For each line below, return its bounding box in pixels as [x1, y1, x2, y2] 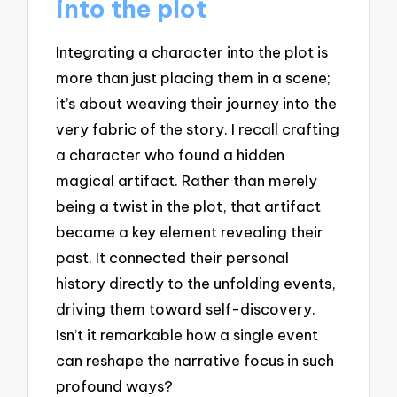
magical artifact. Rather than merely [56, 171, 318, 191]
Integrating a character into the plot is [56, 43, 329, 62]
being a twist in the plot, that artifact [56, 197, 322, 216]
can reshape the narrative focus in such [56, 351, 335, 370]
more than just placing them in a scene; [56, 68, 331, 88]
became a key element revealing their [56, 222, 324, 242]
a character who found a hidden [56, 145, 285, 165]
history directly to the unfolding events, [56, 274, 337, 293]
